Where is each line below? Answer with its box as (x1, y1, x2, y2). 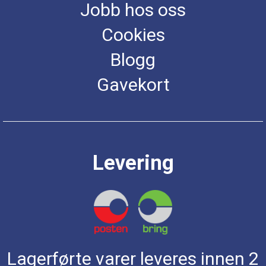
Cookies (101, 24, 165, 45)
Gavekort (96, 74, 170, 95)
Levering (92, 150, 174, 175)
